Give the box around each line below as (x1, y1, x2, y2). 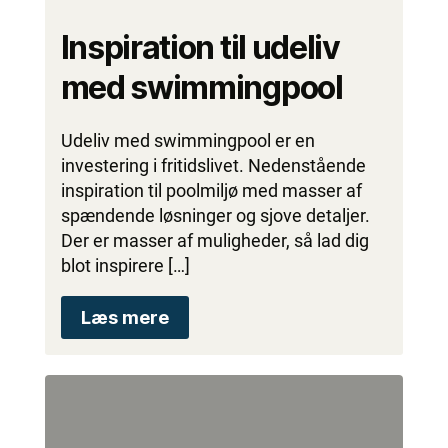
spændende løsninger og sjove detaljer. (60, 205, 370, 227)
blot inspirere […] (60, 255, 190, 277)
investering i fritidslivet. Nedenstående (60, 155, 366, 177)
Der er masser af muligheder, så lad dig (60, 230, 369, 252)
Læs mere (80, 307, 169, 329)
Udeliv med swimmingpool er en (60, 130, 315, 152)
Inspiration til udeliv (60, 28, 340, 68)
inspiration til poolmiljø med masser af (60, 180, 362, 202)
